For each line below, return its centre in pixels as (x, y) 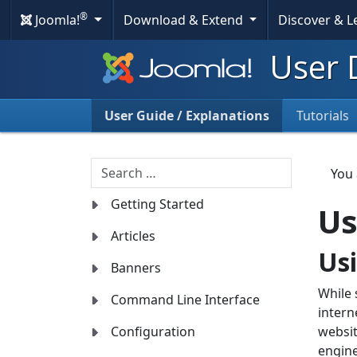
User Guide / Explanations (187, 116)
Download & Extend (184, 20)
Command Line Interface (185, 300)
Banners (136, 268)
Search (111, 167)
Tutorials (323, 116)
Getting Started (157, 204)
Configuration (153, 332)
